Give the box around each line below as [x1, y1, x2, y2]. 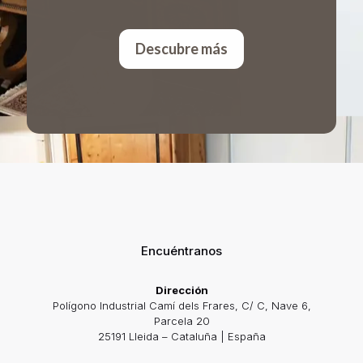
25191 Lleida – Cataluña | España [97, 329, 266, 343]
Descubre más [135, 39, 228, 58]
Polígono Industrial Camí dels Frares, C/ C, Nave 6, [52, 298, 311, 312]
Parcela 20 [153, 314, 210, 327]
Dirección [155, 283, 208, 297]
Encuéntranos [141, 242, 222, 258]
